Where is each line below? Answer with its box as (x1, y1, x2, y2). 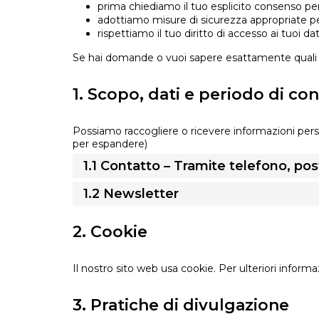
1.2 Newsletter (83, 186, 179, 202)
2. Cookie (73, 222, 147, 242)
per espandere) (73, 137, 147, 151)
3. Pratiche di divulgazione (73, 296, 289, 315)
